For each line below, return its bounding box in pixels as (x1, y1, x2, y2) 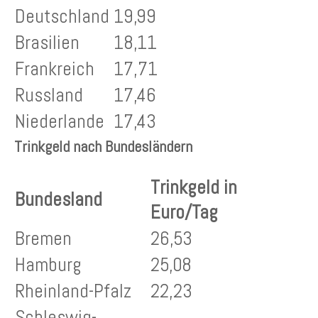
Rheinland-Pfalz (15, 279, 131, 304)
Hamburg (15, 253, 82, 278)
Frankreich (15, 57, 94, 82)
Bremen (15, 226, 72, 251)
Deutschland (15, 4, 109, 29)
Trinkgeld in (150, 175, 237, 200)
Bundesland (15, 187, 102, 212)
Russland (15, 83, 83, 108)
